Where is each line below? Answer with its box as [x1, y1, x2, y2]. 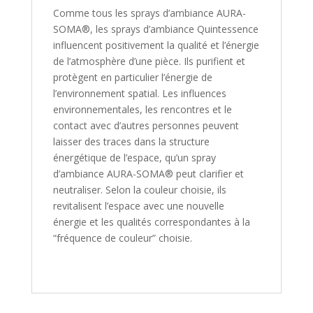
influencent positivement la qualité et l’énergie [52, 38, 259, 52]
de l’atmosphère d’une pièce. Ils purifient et [52, 54, 245, 68]
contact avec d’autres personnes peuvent [52, 118, 239, 132]
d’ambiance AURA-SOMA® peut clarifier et [52, 166, 244, 180]
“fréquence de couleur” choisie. [52, 231, 192, 245]
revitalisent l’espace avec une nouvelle [52, 198, 224, 212]
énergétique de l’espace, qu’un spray [52, 150, 216, 164]
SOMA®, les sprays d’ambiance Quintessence [52, 22, 259, 36]
